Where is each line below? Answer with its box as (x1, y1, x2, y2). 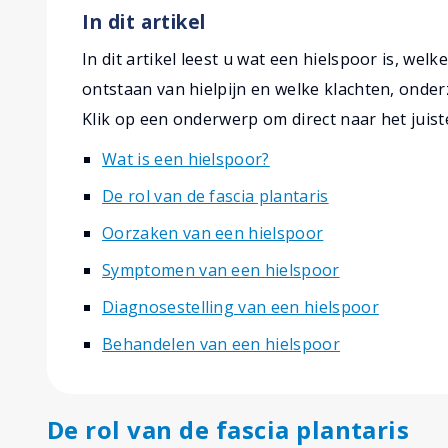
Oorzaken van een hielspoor (102, 222, 324, 245)
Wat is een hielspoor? (102, 148, 270, 171)
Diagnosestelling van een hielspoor (102, 296, 379, 319)
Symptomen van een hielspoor (102, 259, 340, 282)
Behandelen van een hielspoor (102, 333, 340, 356)
